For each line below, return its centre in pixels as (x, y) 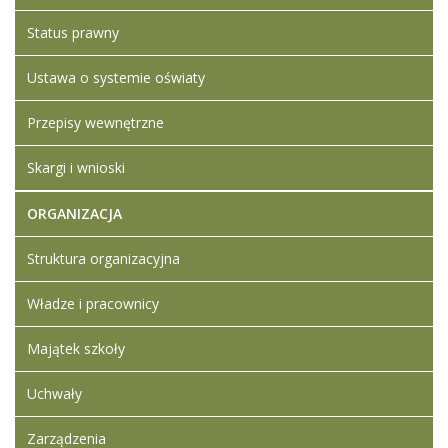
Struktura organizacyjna (103, 258)
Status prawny (73, 32)
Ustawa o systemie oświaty (116, 77)
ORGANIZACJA (74, 213)
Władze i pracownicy (93, 303)
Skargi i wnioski (76, 167)
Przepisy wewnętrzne (95, 122)
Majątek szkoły (76, 348)
